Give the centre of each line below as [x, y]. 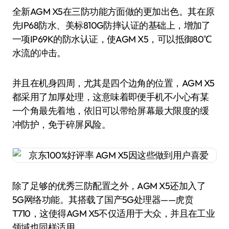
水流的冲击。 [39, 53]
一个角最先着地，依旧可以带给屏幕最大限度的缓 [111, 111]
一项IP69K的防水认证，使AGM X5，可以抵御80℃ [112, 39]
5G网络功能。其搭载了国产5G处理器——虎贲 [103, 200]
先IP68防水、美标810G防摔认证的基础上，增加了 [111, 25]
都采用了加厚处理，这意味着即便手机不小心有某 [111, 97]
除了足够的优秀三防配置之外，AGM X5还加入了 [109, 186]
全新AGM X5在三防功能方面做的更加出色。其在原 [113, 12]
